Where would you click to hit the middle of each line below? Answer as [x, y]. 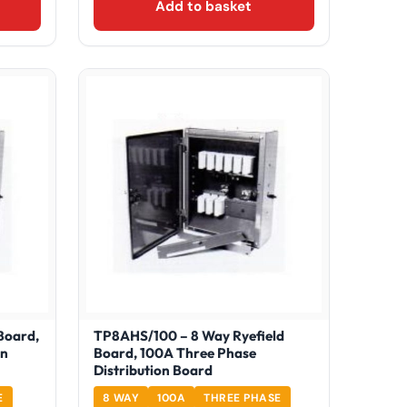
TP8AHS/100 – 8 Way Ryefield [189, 335]
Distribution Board [153, 370]
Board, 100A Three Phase [174, 352]
